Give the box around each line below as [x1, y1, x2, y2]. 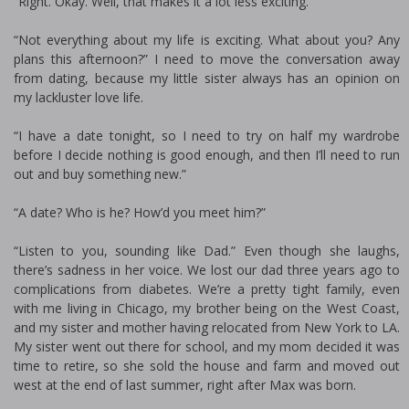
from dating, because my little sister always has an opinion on [14, 69, 400, 87]
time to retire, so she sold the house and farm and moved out [14, 357, 400, 374]
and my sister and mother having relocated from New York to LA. [14, 319, 400, 336]
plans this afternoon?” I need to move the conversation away [14, 50, 400, 68]
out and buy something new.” [14, 165, 186, 183]
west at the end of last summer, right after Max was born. [14, 376, 356, 393]
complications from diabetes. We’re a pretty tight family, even [14, 280, 400, 298]
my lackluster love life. [14, 89, 143, 106]
